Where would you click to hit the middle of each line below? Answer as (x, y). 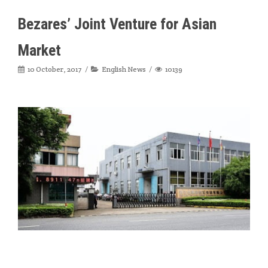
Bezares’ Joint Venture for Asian (117, 24)
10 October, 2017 (55, 69)
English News (124, 69)
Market (39, 50)
